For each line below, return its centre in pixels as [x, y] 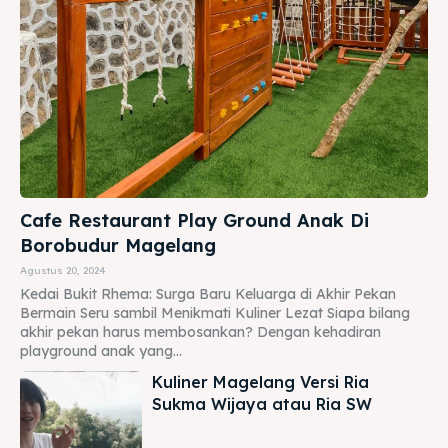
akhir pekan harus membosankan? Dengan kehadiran [200, 331]
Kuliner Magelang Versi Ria [261, 381]
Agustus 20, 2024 [63, 270]
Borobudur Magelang [118, 245]
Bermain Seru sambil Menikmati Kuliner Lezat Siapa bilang [215, 312]
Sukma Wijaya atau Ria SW [262, 403]
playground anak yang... [101, 350]
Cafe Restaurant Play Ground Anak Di [194, 220]
